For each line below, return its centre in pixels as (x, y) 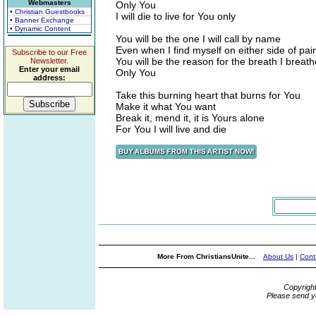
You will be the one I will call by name (198, 39)
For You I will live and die (171, 129)
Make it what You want (166, 107)
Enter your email (49, 69)
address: (49, 78)
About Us (278, 256)
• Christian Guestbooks (47, 12)
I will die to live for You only (176, 16)
